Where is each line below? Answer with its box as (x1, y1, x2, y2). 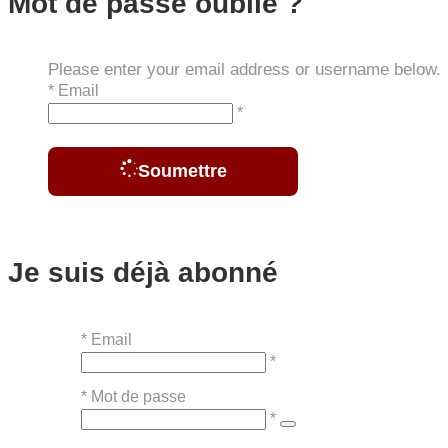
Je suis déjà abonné (8, 257, 278, 289)
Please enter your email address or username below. (48, 60, 441, 80)
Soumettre (137, 161, 227, 182)
